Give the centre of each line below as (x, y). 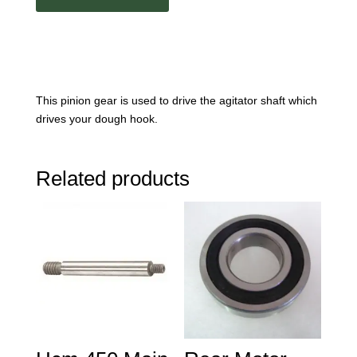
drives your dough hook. (96, 119)
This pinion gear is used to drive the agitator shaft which (176, 101)
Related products (112, 179)
